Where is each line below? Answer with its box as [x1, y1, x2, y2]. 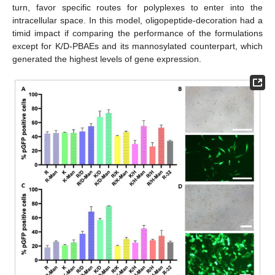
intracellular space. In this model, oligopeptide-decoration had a [12, 15, 263, 26]
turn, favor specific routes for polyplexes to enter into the [12, 2, 263, 13]
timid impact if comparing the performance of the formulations [12, 28, 263, 39]
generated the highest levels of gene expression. [12, 54, 201, 64]
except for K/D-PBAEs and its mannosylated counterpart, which [12, 41, 263, 52]
